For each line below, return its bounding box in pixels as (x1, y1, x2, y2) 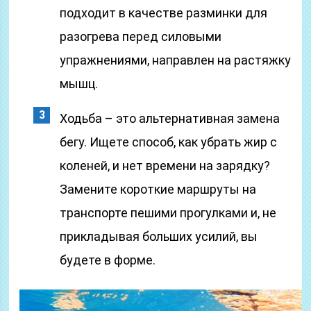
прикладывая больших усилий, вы (60, 229, 258, 244)
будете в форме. (60, 253, 156, 267)
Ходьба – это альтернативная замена (60, 111, 280, 126)
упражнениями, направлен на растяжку (60, 53, 292, 67)
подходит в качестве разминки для (60, 6, 268, 20)
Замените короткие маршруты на (60, 182, 257, 196)
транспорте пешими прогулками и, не (60, 205, 277, 220)
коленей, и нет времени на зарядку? (60, 158, 271, 173)
